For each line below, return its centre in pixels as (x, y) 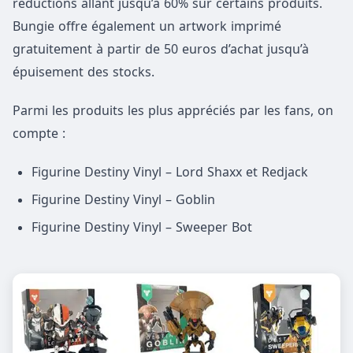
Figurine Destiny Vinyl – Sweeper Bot (142, 227)
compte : (39, 133)
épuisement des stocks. (84, 71)
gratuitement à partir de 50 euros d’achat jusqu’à (161, 48)
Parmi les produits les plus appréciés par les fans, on (173, 110)
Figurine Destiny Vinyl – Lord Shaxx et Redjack (170, 171)
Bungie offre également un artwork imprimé (147, 26)
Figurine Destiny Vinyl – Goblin (123, 200)
